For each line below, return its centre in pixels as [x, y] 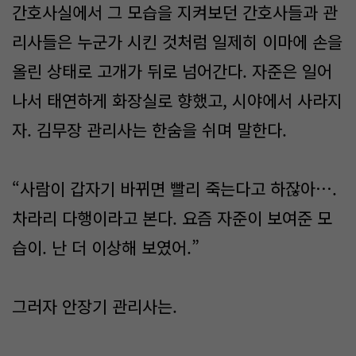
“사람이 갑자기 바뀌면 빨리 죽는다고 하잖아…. [174, 188]
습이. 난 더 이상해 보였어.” [106, 247]
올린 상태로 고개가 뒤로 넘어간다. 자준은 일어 [172, 71]
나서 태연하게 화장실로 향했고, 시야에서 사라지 [177, 100]
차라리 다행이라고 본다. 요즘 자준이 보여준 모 [172, 218]
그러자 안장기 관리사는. [95, 306]
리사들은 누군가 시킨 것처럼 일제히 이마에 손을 [177, 41]
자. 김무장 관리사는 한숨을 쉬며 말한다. [149, 130]
